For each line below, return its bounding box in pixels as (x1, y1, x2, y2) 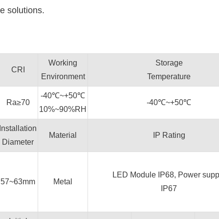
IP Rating (153, 131, 185, 139)
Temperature (147, 72, 191, 81)
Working (48, 59, 77, 67)
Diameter (2, 138, 34, 146)
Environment (41, 72, 85, 81)
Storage (155, 59, 183, 67)
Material (49, 131, 77, 139)
